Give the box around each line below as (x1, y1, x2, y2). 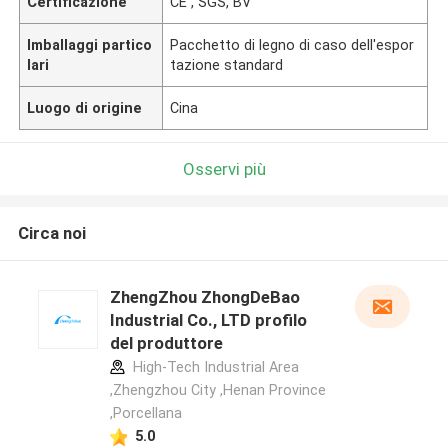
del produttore (109, 333, 223, 354)
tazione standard (170, 56, 284, 73)
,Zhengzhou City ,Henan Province (109, 382, 326, 399)
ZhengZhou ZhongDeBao (109, 287, 300, 308)
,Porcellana (109, 405, 182, 422)
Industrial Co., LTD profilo (109, 310, 307, 331)
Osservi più (182, 158, 266, 179)
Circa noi (17, 223, 86, 244)
